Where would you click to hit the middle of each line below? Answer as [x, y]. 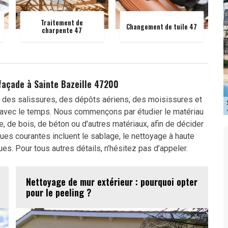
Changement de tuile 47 [162, 26]
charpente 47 [62, 30]
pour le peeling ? [59, 192]
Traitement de [62, 22]
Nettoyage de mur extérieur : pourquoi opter [112, 182]
